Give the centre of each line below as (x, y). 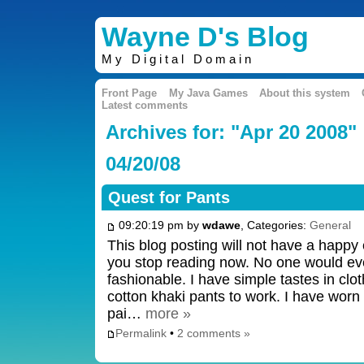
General (330, 225)
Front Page (130, 93)
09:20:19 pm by (158, 225)
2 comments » (213, 334)
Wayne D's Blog (206, 37)
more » (169, 313)
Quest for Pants (169, 198)
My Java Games (208, 93)
